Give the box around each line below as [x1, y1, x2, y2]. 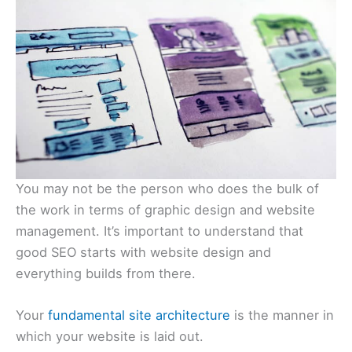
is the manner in [230, 307, 334, 324]
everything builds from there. [16, 266, 200, 282]
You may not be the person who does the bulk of [16, 181, 319, 197]
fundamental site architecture [48, 307, 230, 324]
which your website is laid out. [16, 328, 203, 345]
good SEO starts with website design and [16, 244, 271, 261]
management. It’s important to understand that [16, 223, 303, 240]
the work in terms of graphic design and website [16, 202, 315, 218]
